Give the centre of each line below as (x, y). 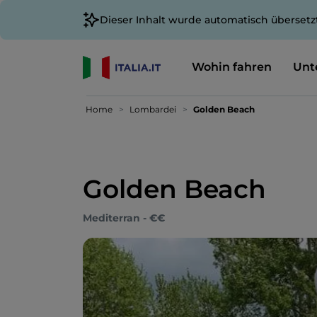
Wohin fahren (231, 67)
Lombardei (153, 109)
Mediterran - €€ (124, 218)
